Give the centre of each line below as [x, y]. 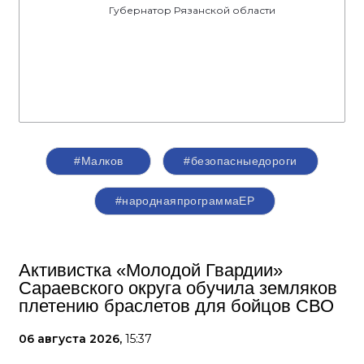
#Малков [99, 161]
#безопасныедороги [240, 161]
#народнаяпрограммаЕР [185, 201]
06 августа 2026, [72, 339]
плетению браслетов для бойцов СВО [176, 306]
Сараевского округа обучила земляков [178, 288]
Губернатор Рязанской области [192, 10]
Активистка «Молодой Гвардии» [151, 270]
